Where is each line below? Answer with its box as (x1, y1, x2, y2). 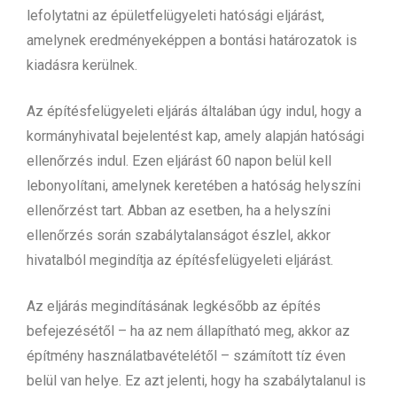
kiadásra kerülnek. (27, 56, 137, 74)
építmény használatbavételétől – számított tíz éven (27, 346, 346, 364)
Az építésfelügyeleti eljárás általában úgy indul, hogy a (27, 102, 362, 120)
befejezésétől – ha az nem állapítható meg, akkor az (27, 322, 350, 339)
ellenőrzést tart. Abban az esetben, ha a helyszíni (27, 201, 331, 219)
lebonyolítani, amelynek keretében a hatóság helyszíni (27, 176, 361, 194)
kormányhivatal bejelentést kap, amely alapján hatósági (27, 127, 364, 144)
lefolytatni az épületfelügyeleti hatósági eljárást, (27, 6, 324, 24)
